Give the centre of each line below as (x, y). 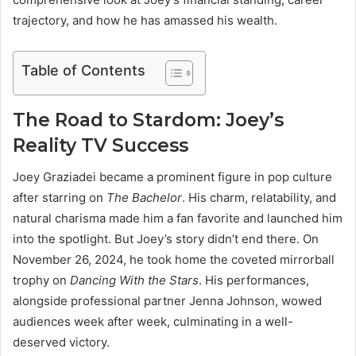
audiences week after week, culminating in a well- (153, 322)
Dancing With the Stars (134, 281)
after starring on (60, 198)
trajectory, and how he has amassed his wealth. (145, 20)
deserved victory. (61, 342)
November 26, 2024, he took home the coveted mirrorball (174, 260)
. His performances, (254, 281)
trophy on (41, 281)
